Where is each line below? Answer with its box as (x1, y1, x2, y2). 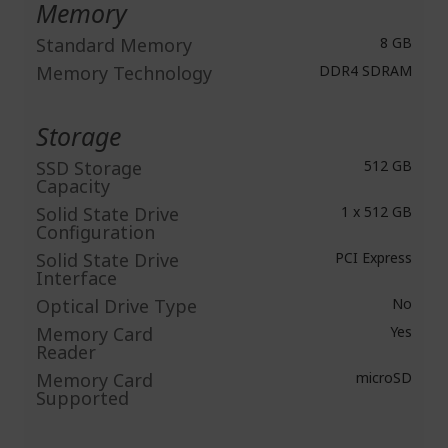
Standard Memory (36, 33, 192, 57)
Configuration (36, 220, 155, 244)
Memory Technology (36, 61, 212, 85)
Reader (36, 340, 96, 364)
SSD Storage (36, 156, 142, 180)
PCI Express (331, 248, 412, 267)
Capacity (36, 174, 110, 198)
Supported (36, 386, 129, 410)
